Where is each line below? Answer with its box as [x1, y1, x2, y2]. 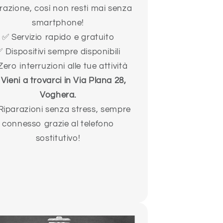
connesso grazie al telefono [2, 119, 114, 129]
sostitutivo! [35, 134, 81, 143]
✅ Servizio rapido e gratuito [1, 33, 114, 42]
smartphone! [32, 18, 85, 28]
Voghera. [40, 91, 77, 100]
